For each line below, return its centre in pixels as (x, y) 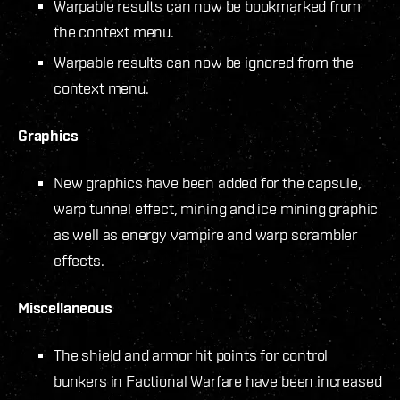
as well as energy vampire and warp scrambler (206, 234)
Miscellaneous (65, 307)
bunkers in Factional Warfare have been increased (218, 380)
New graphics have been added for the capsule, (208, 182)
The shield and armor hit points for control (191, 354)
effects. (79, 260)
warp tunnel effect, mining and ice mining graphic (216, 208)
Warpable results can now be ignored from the (204, 62)
